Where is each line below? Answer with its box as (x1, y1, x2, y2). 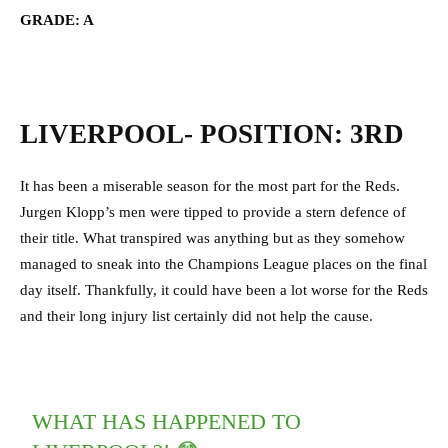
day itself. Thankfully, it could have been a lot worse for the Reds (20, 282, 428, 299)
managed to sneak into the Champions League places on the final (20, 256, 427, 273)
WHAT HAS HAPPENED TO (32, 409, 302, 435)
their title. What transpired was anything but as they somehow (20, 230, 405, 247)
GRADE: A (20, 12, 94, 29)
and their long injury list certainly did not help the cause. (20, 308, 377, 325)
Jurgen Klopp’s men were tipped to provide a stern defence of (20, 204, 406, 221)
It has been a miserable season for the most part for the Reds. (20, 178, 400, 195)
